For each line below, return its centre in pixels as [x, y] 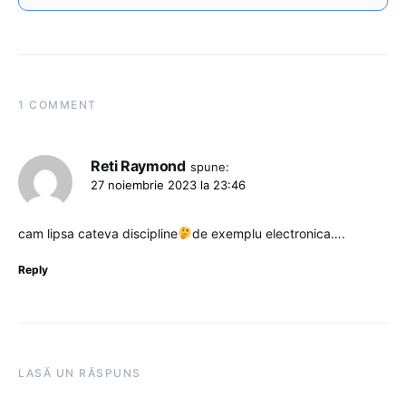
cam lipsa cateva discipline [98, 233]
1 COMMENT [58, 104]
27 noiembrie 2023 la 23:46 [168, 184]
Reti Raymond [138, 165]
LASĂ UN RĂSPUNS [80, 372]
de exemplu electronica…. [268, 233]
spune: [209, 166]
